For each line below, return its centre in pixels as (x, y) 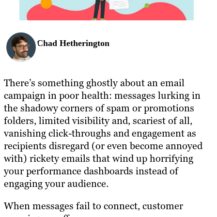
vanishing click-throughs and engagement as (100, 133)
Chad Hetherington (73, 43)
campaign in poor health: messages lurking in (102, 95)
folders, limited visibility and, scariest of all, (98, 120)
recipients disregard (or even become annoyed (103, 146)
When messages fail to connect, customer (93, 206)
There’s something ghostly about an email (94, 83)
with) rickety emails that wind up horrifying (99, 158)
